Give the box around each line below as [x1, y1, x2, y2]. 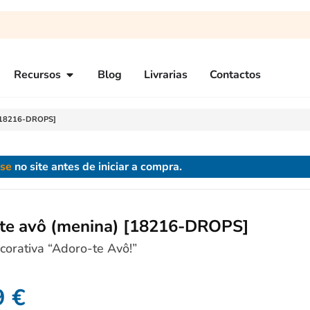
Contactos [210, 67, 261, 82]
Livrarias [144, 67, 188, 82]
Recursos [14, 67, 61, 82]
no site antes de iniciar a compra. [12, 159, 182, 174]
